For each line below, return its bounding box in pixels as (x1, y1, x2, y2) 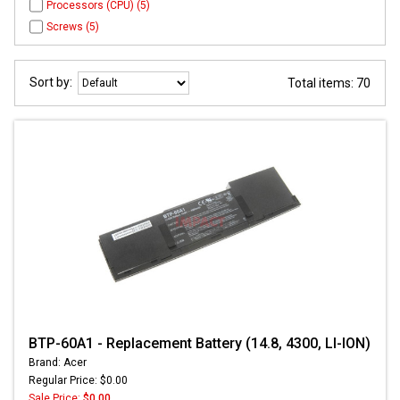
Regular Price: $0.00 (29, 373, 128, 387)
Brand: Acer (29, 355, 87, 369)
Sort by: (29, 74, 78, 89)
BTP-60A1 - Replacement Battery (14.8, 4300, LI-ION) (29, 334, 371, 352)
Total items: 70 (287, 75, 371, 90)
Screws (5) (46, 20, 100, 33)
